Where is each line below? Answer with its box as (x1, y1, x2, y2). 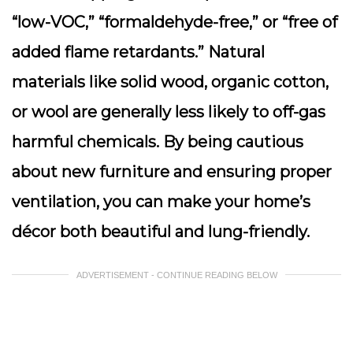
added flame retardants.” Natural (12, 43, 265, 61)
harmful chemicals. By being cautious (12, 132, 303, 151)
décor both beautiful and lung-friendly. (12, 222, 310, 241)
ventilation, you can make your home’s (12, 192, 310, 211)
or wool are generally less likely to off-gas (12, 102, 325, 121)
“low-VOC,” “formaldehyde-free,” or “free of (12, 13, 337, 32)
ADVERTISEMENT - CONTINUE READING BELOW (76, 270, 277, 280)
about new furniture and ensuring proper (12, 162, 332, 181)
